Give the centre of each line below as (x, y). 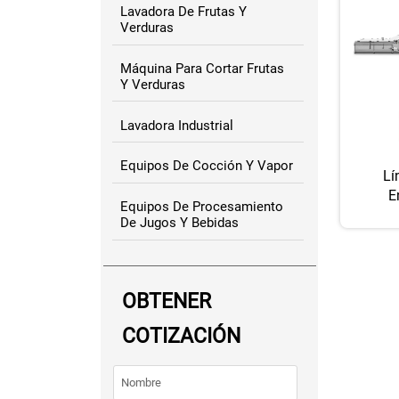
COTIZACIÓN (181, 336)
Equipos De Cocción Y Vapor (206, 166)
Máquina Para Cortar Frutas (202, 68)
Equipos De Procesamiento (201, 207)
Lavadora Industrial (176, 125)
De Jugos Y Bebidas (179, 223)
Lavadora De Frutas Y (183, 12)
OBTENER (166, 301)
